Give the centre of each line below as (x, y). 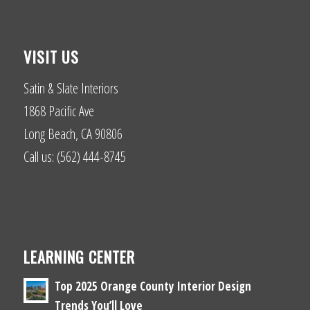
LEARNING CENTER (79, 256)
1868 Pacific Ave (58, 111)
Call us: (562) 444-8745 (74, 157)
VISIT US (51, 57)
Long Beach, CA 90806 (73, 134)
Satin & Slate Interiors (71, 89)
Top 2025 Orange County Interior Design (153, 286)
